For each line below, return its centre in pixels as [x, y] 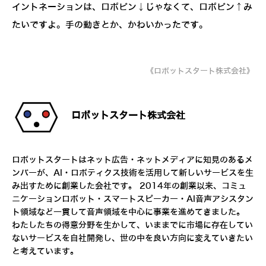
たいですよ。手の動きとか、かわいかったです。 [110, 25]
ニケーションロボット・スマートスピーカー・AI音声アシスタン [133, 199]
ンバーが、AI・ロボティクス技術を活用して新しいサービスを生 [133, 173]
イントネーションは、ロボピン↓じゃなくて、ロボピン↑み [132, 7]
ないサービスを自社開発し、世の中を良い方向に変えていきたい [132, 239]
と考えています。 [45, 252]
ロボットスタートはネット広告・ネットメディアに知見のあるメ [132, 160]
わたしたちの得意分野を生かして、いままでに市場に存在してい [132, 226]
